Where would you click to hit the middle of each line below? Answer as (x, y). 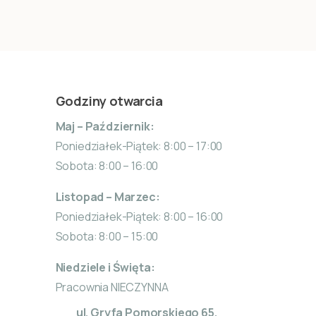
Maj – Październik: (105, 126)
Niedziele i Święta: (105, 267)
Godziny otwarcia (109, 101)
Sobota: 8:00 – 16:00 (107, 166)
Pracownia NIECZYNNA (112, 287)
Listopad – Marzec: (108, 197)
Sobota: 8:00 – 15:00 (107, 236)
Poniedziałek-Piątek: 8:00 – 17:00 (139, 146)
